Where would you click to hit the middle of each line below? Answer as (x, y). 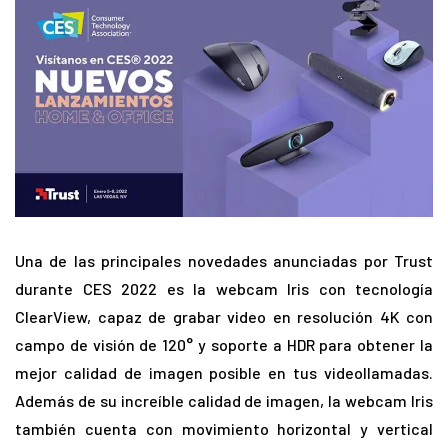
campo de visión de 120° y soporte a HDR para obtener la (224, 345)
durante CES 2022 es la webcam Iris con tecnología (224, 289)
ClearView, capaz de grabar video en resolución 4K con (224, 317)
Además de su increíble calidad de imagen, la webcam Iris (224, 401)
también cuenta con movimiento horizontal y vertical (224, 429)
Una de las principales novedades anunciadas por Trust (224, 261)
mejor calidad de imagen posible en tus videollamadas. (224, 373)
